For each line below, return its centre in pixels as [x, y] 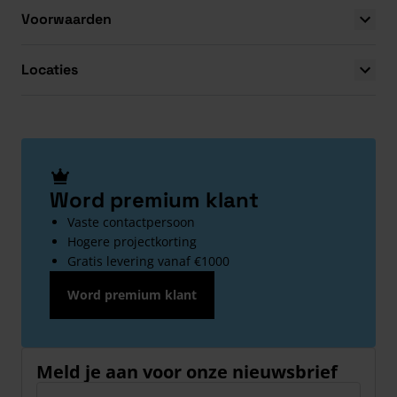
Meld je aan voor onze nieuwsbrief [187, 372]
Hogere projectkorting [132, 242]
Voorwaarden [66, 19]
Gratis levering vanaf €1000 [148, 261]
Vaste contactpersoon [131, 222]
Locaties [50, 70]
